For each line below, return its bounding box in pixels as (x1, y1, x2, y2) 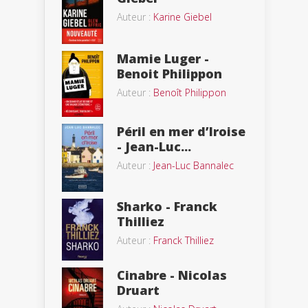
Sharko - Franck (117, 197, 217, 214)
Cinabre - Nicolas (117, 266, 227, 283)
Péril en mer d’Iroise (117, 123, 245, 140)
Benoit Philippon (117, 65, 222, 82)
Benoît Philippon (153, 85, 226, 99)
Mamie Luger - (117, 49, 209, 67)
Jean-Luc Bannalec (153, 159, 234, 173)
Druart (117, 281, 159, 298)
